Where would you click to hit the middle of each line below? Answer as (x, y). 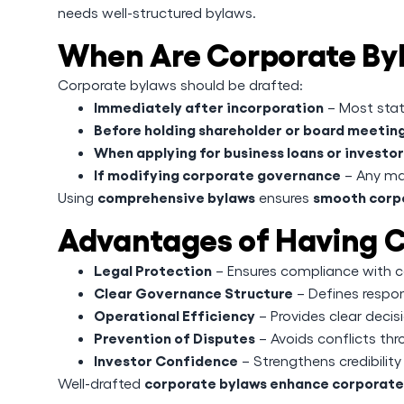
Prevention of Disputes (174, 337)
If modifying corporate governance (217, 174)
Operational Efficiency (174, 315)
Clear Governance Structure (193, 292)
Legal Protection (153, 270)
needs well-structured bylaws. (157, 12)
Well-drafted (101, 383)
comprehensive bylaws (176, 197)
